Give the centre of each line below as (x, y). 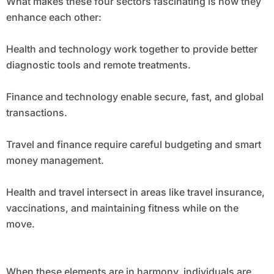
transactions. (36, 113)
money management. (55, 161)
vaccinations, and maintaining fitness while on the (122, 208)
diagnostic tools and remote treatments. (98, 65)
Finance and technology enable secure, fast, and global (135, 97)
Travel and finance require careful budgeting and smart (133, 145)
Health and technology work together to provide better (131, 49)
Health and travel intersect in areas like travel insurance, (135, 192)
